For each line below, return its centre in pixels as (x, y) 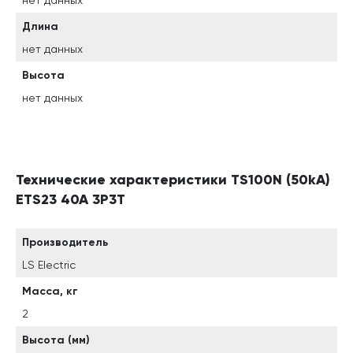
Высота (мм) (56, 340)
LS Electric (49, 265)
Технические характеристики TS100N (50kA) (173, 180)
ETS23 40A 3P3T (71, 199)
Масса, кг (50, 291)
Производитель (65, 242)
